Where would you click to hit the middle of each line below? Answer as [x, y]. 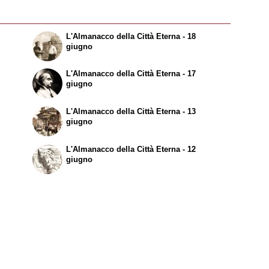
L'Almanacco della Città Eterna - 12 [131, 150]
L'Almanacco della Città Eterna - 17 [131, 74]
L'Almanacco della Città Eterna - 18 [131, 36]
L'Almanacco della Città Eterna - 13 [131, 112]
